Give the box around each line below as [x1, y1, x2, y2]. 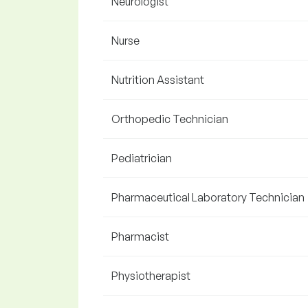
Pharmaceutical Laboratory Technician [111, 190, 305, 204]
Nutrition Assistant [111, 73, 204, 87]
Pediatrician [111, 151, 172, 165]
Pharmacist [111, 230, 169, 243]
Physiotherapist [111, 269, 190, 283]
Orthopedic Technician [111, 112, 228, 126]
